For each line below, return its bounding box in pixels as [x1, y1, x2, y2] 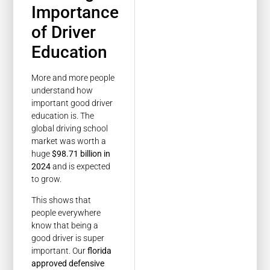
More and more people [31, 72, 115, 83]
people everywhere [31, 208, 101, 218]
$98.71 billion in [52, 148, 111, 159]
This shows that [31, 195, 92, 206]
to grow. [31, 174, 62, 184]
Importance [31, 2, 119, 22]
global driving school [31, 123, 108, 133]
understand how [31, 85, 93, 95]
